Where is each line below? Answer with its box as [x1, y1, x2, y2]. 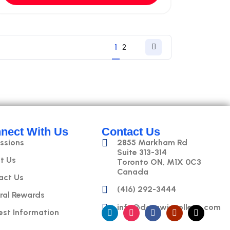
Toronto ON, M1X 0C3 [117, 157, 202, 167]
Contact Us [102, 125, 161, 138]
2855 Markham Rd [117, 137, 188, 147]
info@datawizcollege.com [117, 202, 221, 213]
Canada [117, 166, 149, 177]
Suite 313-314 [117, 147, 167, 157]
